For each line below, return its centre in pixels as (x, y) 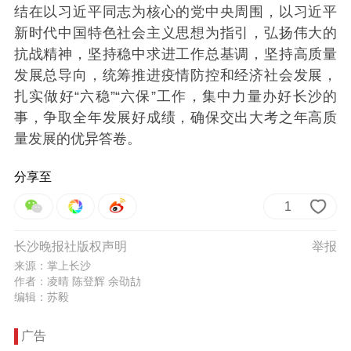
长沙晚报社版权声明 (70, 246)
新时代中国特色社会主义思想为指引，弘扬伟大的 (175, 33)
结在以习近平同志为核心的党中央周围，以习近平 (175, 12)
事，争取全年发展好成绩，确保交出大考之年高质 (175, 118)
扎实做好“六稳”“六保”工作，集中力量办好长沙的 (175, 97)
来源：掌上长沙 (52, 265)
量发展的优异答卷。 (77, 139)
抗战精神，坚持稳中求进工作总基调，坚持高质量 (175, 54)
